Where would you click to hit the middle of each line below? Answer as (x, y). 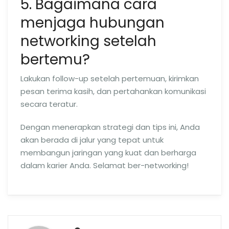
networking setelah (88, 41)
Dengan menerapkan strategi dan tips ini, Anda (110, 127)
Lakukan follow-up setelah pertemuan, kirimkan (110, 78)
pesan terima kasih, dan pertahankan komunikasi (113, 91)
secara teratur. (49, 104)
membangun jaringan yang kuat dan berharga (108, 153)
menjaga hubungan (93, 22)
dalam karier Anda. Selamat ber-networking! (105, 165)
